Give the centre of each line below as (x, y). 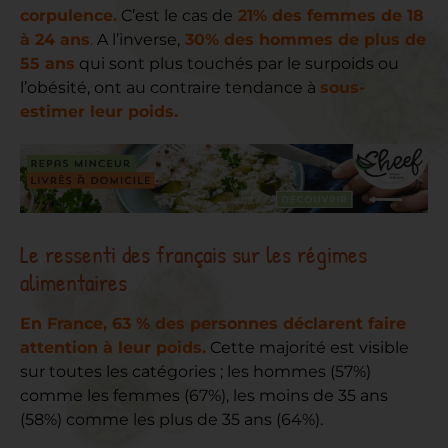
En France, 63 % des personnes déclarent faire (213, 324)
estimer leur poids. (99, 111)
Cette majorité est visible (307, 348)
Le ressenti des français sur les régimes (193, 254)
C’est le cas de (175, 15)
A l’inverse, (136, 39)
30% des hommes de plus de (303, 39)
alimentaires (73, 282)
